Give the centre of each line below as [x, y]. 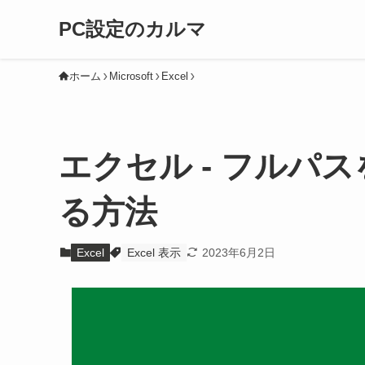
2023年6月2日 [238, 252]
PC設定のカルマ [132, 29]
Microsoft [131, 76]
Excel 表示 [154, 252]
